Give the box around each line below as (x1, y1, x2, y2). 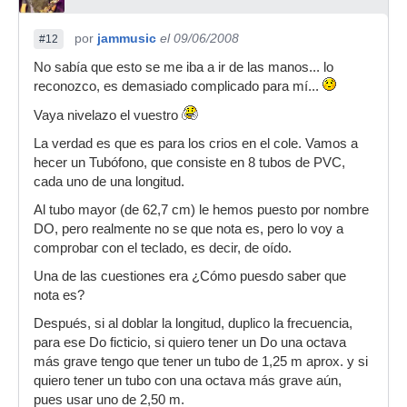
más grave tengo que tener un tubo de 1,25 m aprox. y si (34, 353, 368, 369)
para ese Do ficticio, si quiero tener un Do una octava (34, 334, 346, 350)
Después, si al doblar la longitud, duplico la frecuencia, (34, 315, 352, 331)
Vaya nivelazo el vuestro (34, 107, 182, 123)
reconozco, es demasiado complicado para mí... (34, 78, 323, 94)
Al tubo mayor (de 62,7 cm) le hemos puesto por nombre (34, 202, 369, 217)
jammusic (97, 30, 156, 45)
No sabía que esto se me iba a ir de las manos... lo (34, 59, 333, 74)
